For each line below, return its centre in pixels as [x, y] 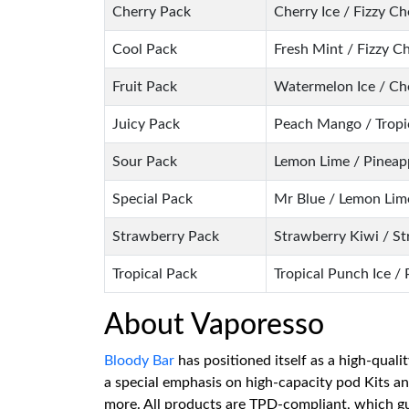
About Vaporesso [214, 325]
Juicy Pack [146, 124]
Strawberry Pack [166, 236]
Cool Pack [145, 49]
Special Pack [152, 199]
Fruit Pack [145, 87]
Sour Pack [145, 162]
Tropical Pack [155, 274]
